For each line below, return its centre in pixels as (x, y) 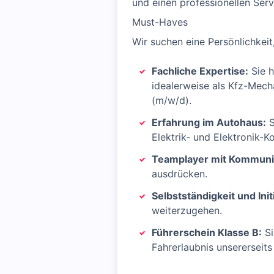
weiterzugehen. (187, 210)
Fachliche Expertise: (200, 71)
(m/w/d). (172, 100)
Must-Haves (160, 22)
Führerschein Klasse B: (207, 232)
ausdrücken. (180, 174)
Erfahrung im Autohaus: (209, 122)
